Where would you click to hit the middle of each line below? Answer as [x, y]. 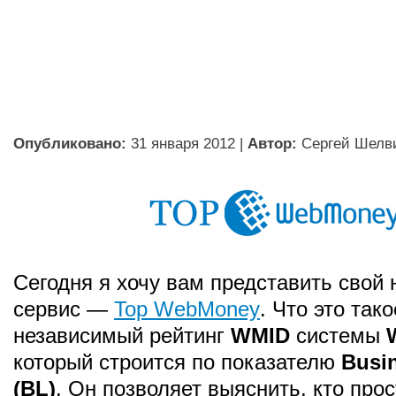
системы [338, 335]
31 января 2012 [183, 143]
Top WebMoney [187, 309]
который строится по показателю [177, 362]
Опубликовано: [70, 143]
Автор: [272, 143]
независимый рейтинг [122, 335]
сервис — [64, 309]
